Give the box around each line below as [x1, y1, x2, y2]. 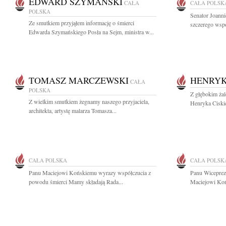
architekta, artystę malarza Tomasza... [29, 106, 117, 115]
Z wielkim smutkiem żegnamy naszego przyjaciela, [29, 97, 149, 105]
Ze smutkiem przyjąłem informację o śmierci [29, 19, 134, 27]
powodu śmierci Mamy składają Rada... [29, 178, 123, 186]
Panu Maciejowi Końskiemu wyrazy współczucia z [29, 168, 151, 177]
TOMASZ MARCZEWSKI [29, 74, 129, 86]
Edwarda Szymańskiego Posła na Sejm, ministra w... [29, 28, 154, 36]
